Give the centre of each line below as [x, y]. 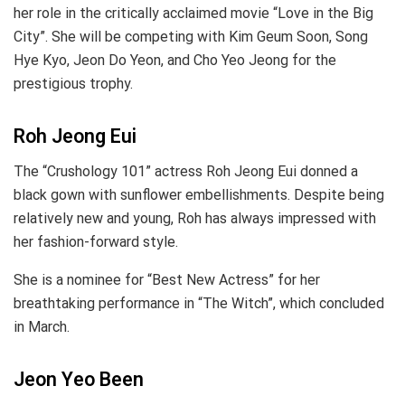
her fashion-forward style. [96, 241]
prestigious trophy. [73, 83]
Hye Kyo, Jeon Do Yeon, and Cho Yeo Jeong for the [175, 60]
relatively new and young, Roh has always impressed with [195, 218]
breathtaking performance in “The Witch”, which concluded [199, 303]
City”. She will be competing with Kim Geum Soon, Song [191, 36]
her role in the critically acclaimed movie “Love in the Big [193, 13]
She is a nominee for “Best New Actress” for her [167, 279]
